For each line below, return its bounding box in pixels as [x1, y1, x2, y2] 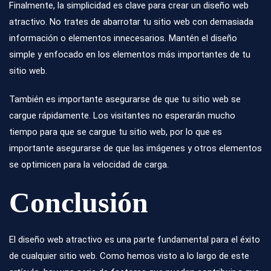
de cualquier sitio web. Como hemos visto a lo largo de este [9, 250, 249, 262]
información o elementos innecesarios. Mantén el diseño [9, 33, 237, 44]
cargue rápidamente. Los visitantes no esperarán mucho [9, 110, 235, 122]
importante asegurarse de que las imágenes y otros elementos [9, 143, 262, 154]
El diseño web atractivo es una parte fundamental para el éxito [9, 234, 260, 246]
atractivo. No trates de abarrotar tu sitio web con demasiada [9, 16, 253, 28]
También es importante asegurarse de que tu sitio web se [9, 94, 241, 105]
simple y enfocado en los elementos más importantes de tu [9, 49, 250, 60]
